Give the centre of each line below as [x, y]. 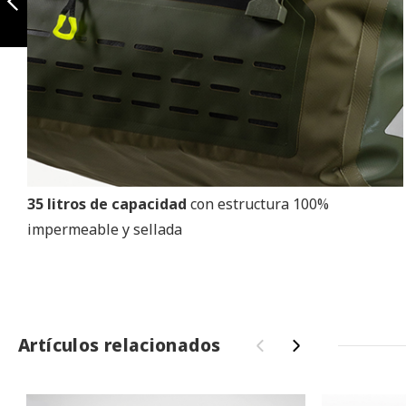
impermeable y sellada [105, 230]
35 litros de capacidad [109, 204]
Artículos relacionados [120, 346]
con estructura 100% [260, 204]
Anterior [44, 42]
